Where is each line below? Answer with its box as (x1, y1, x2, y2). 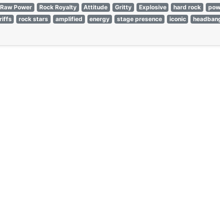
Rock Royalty (39, 3, 77, 11)
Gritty (114, 3, 132, 11)
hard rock (173, 3, 201, 11)
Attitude (83, 3, 108, 11)
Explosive (138, 3, 166, 11)
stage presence (116, 15, 162, 23)
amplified (55, 15, 82, 23)
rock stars (19, 15, 49, 23)
